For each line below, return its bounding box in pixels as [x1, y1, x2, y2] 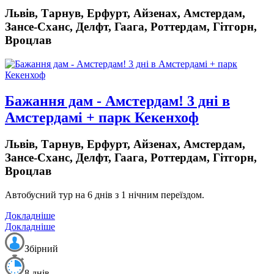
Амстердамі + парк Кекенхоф [5, 109, 199, 125]
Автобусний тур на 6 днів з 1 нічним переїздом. [5, 190, 207, 201]
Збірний [24, 243, 58, 254]
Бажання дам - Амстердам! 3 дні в [5, 92, 230, 109]
